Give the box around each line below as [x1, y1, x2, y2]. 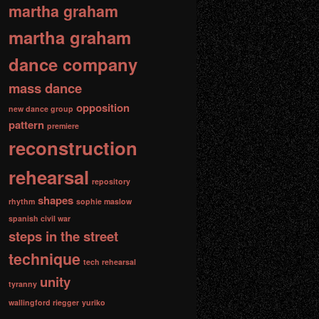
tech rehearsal [83, 256, 136, 267]
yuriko [82, 296, 105, 308]
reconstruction [9, 134, 137, 161]
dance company [9, 51, 137, 76]
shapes [38, 192, 73, 208]
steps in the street [9, 226, 118, 246]
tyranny [9, 278, 37, 289]
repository [92, 175, 130, 187]
